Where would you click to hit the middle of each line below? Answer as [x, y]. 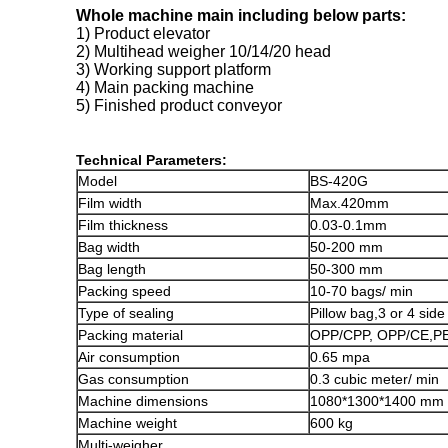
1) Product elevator [143, 33]
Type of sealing [126, 313]
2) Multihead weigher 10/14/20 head [203, 51]
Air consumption [129, 357]
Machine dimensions [143, 401]
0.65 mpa [340, 357]
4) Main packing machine [165, 87]
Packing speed [124, 291]
